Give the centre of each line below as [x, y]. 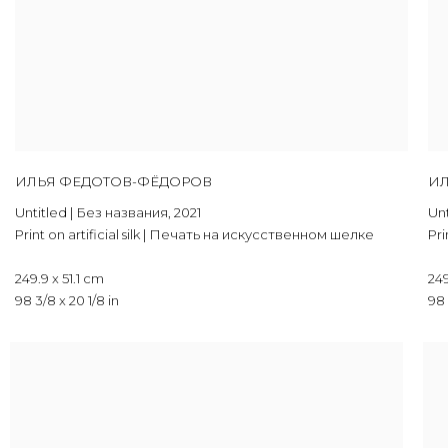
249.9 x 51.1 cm [59, 278]
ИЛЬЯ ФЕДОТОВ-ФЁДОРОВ [113, 181]
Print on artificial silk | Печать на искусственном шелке [194, 234]
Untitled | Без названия [91, 212]
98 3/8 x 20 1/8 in [66, 300]
